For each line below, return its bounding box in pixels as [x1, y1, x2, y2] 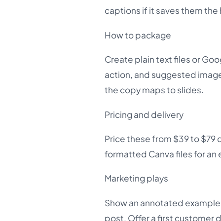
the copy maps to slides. [105, 84, 204, 96]
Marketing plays [105, 173, 168, 184]
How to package [105, 29, 171, 40]
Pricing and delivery [105, 109, 184, 120]
